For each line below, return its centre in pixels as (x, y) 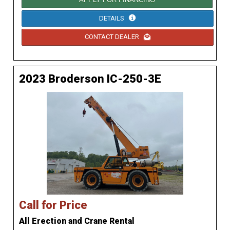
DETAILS (112, 18)
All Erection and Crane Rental (77, 221)
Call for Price (53, 205)
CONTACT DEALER (112, 37)
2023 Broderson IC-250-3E (90, 79)
